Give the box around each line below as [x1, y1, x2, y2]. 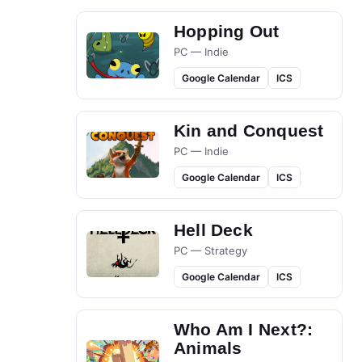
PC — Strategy [174, 244, 247, 258]
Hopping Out [174, 22, 280, 41]
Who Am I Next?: [174, 320, 314, 339]
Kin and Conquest [174, 121, 324, 141]
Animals [174, 339, 242, 358]
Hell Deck [174, 221, 253, 240]
